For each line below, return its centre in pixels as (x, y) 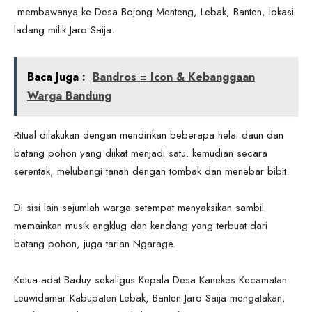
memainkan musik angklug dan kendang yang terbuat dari (141, 225)
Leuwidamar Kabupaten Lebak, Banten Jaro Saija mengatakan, (150, 298)
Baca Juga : (56, 77)
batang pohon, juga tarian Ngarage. (95, 243)
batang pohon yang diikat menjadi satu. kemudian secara (141, 153)
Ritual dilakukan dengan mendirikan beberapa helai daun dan (149, 135)
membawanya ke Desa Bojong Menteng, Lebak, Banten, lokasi (154, 11)
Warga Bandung (69, 95)
